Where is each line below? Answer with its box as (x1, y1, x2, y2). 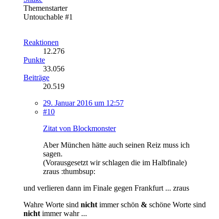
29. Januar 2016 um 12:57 (43, 98, 124, 107)
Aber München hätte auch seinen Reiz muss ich (43, 140, 190, 149)
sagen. (43, 149, 63, 158)
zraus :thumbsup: (43, 167, 95, 175)
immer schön (97, 200, 141, 209)
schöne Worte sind (147, 200, 206, 209)
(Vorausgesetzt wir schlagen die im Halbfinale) (43, 158, 187, 167)
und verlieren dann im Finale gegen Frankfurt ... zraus (23, 183, 189, 192)
